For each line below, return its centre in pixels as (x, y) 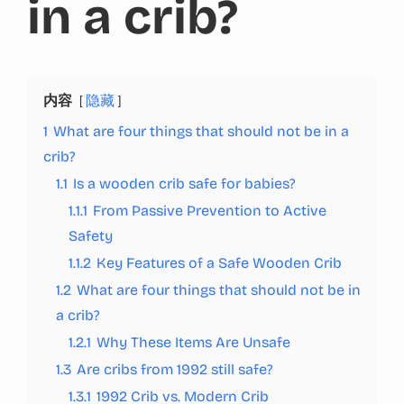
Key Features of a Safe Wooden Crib (219, 262)
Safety (91, 235)
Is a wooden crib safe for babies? (184, 183)
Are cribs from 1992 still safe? (175, 369)
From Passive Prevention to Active (210, 210)
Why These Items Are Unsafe (193, 342)
